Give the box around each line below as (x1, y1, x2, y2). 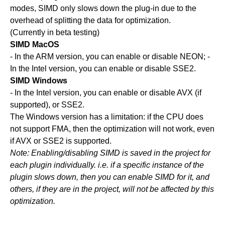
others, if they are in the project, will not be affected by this (10, 184, 214, 193)
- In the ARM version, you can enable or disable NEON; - (10, 52, 210, 61)
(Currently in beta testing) (10, 28, 99, 37)
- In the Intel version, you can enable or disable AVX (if (10, 88, 201, 97)
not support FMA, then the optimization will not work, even (10, 124, 214, 133)
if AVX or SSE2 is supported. (10, 136, 111, 145)
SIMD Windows (10, 76, 67, 85)
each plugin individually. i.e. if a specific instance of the (10, 160, 204, 169)
